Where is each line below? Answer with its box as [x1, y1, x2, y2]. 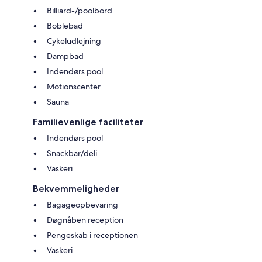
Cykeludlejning [47, 35, 101, 46]
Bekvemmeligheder [33, 182, 119, 194]
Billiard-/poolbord [47, 5, 112, 16]
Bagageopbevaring [47, 199, 118, 210]
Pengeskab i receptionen [47, 229, 138, 240]
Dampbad [47, 50, 84, 61]
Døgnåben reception [47, 214, 123, 225]
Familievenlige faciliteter [33, 116, 143, 127]
